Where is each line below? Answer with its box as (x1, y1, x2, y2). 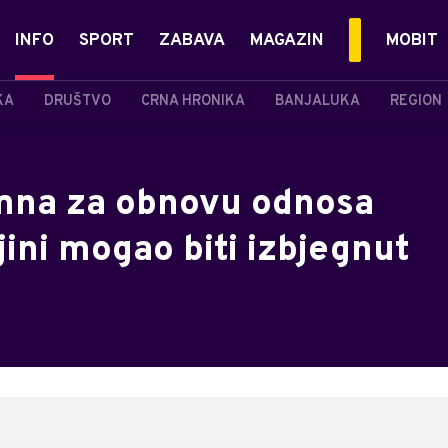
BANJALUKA (275, 92, 360, 110)
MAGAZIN (250, 30, 324, 52)
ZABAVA (159, 30, 225, 52)
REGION (390, 92, 442, 110)
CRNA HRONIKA (141, 92, 245, 110)
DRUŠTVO (44, 92, 111, 110)
